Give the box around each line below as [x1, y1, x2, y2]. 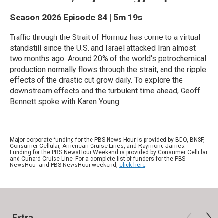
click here [119, 162, 145, 168]
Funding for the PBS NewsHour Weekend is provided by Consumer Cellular [10, 149, 208, 156]
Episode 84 [63, 12, 107, 22]
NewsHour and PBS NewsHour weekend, [10, 162, 119, 168]
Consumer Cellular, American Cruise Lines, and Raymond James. [10, 143, 186, 149]
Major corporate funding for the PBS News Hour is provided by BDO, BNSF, [10, 136, 205, 143]
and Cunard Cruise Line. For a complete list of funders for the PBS [10, 155, 185, 162]
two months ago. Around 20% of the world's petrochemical [10, 54, 206, 63]
